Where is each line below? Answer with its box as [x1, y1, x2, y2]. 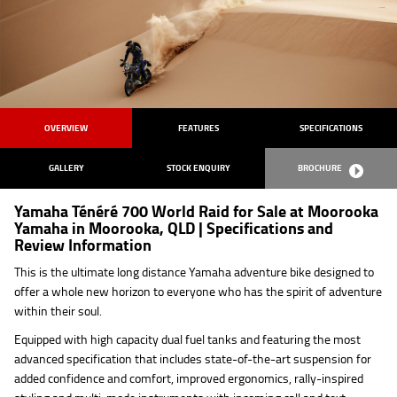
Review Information [14, 233, 152, 257]
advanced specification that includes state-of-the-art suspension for [14, 349, 371, 368]
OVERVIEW [44, 121, 89, 135]
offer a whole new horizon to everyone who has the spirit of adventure [14, 282, 382, 300]
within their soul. [14, 301, 102, 320]
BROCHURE [298, 161, 343, 175]
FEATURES [177, 121, 219, 135]
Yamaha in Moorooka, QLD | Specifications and [14, 216, 333, 240]
